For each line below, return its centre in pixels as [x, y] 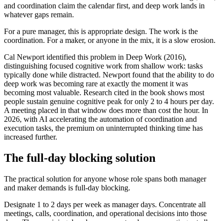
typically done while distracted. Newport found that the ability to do [109, 75]
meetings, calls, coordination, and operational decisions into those [105, 213]
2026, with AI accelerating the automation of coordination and [100, 119]
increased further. [31, 137]
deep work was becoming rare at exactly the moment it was [96, 84]
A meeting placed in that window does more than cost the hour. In [106, 110]
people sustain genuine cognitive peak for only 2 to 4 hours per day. [109, 102]
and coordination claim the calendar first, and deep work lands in [104, 6]
